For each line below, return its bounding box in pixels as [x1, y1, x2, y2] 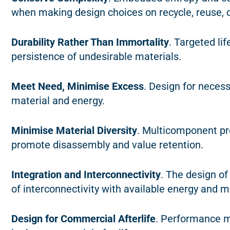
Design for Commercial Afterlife [11, 213, 156, 225]
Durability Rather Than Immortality [11, 36, 169, 49]
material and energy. [11, 94, 105, 107]
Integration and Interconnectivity [11, 168, 161, 181]
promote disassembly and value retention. [11, 139, 203, 151]
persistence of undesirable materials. [11, 50, 181, 63]
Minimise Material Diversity [11, 124, 137, 137]
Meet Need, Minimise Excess [11, 80, 144, 93]
